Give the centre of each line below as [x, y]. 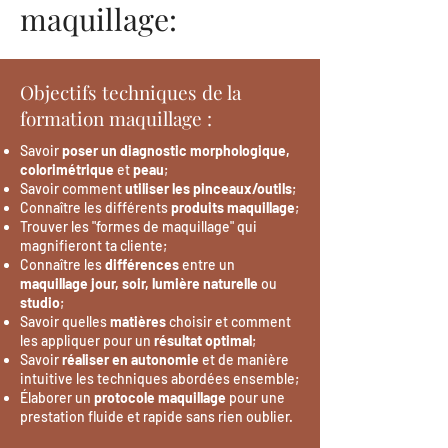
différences [142, 264]
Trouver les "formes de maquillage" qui [138, 226]
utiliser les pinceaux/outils [208, 188]
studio [40, 302]
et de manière [244, 359]
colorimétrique [68, 169]
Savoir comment [72, 188]
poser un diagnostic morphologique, [176, 150]
